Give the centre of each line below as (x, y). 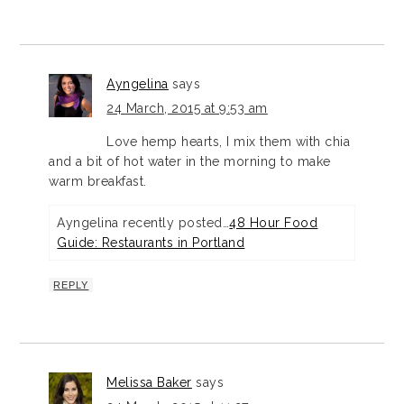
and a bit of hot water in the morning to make (190, 162)
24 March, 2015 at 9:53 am (187, 109)
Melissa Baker (149, 383)
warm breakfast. (98, 182)
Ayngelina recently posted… (143, 223)
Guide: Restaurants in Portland (151, 243)
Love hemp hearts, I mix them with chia (229, 142)
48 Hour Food (274, 223)
